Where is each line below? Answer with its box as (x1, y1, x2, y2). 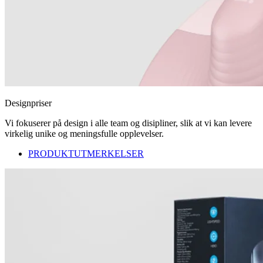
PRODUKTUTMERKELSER (28, 149, 144, 159)
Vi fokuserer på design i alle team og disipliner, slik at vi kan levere (5, 118, 252, 129)
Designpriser (5, 98, 52, 109)
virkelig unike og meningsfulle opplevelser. (5, 129, 164, 139)
